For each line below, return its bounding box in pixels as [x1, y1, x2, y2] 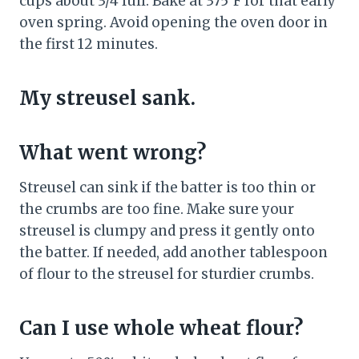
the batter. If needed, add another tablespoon [19, 244, 328, 262]
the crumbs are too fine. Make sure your [19, 200, 294, 219]
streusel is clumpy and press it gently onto [19, 222, 315, 240]
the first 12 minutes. [19, 35, 158, 54]
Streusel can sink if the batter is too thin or [19, 179, 316, 197]
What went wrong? [19, 140, 206, 166]
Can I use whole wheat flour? [19, 316, 303, 341]
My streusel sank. [19, 86, 196, 111]
